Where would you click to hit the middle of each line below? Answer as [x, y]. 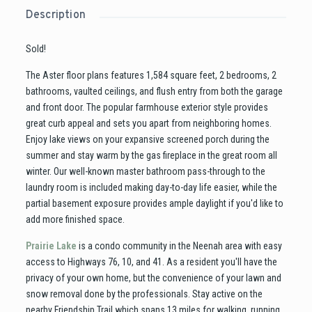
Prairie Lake [51, 246]
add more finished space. [75, 220]
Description [56, 16]
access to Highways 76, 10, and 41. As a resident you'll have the [151, 262]
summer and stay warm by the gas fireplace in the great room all [151, 156]
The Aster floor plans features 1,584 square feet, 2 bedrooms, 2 [151, 76]
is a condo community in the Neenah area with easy [179, 246]
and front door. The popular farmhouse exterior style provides [147, 108]
